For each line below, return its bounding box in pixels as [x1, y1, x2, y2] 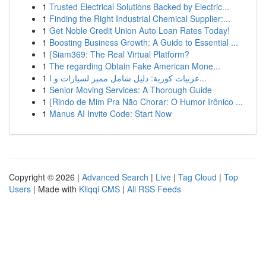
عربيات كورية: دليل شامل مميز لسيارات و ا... [199, 72, 207, 84]
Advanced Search [82, 171, 148, 183]
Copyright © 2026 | [9, 171, 82, 183]
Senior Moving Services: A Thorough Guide [49, 84, 212, 96]
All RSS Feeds [127, 183, 181, 195]
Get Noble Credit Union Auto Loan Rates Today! [49, 24, 230, 36]
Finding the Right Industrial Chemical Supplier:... [49, 12, 230, 24]
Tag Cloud [178, 171, 217, 183]
